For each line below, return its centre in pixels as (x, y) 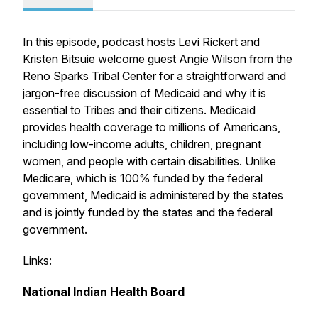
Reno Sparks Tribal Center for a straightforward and (154, 76)
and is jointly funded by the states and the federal (148, 212)
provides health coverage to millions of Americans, (152, 127)
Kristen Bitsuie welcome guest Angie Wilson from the (158, 59)
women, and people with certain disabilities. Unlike (149, 161)
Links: (37, 261)
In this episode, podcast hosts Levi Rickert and (141, 42)
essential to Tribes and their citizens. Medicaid (139, 110)
